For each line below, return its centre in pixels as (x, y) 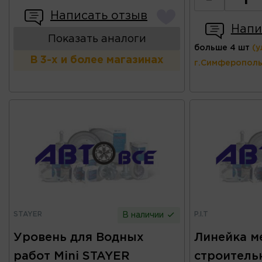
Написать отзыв (99, 16)
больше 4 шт (222, 48)
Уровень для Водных (79, 237)
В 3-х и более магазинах (97, 61)
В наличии (144, 215)
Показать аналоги (97, 39)
